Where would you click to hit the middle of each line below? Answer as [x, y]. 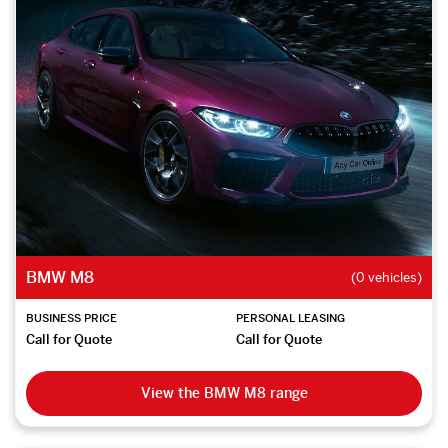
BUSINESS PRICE [71, 317]
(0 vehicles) [386, 277]
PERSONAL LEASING [290, 317]
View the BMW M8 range [224, 392]
